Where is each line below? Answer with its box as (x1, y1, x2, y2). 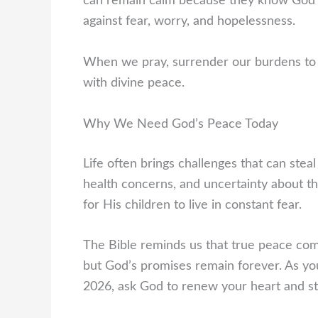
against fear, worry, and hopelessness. (83, 15, 295, 28)
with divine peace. (83, 76, 185, 89)
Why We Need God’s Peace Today (83, 117, 278, 131)
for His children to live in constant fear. (83, 198, 302, 212)
